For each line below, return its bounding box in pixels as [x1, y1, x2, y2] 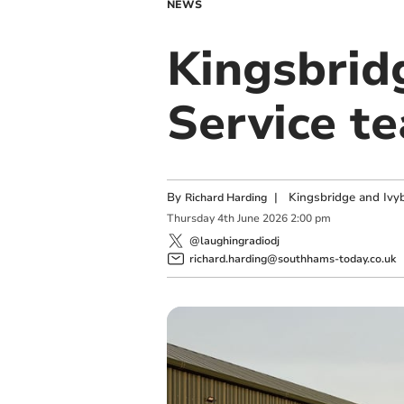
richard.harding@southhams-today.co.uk [188, 251, 396, 266]
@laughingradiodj [188, 233, 280, 248]
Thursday [166, 211, 215, 226]
